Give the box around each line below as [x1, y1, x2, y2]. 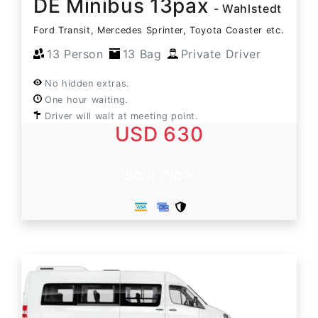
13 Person [47, 46, 104, 61]
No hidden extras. [45, 77, 130, 89]
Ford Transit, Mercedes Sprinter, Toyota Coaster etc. [33, 24, 285, 35]
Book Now [124, 165, 194, 183]
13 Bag [122, 46, 162, 61]
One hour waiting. [45, 94, 128, 105]
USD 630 [114, 121, 204, 146]
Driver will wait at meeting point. [45, 110, 199, 121]
